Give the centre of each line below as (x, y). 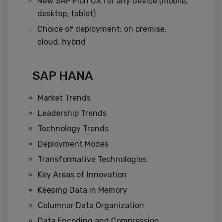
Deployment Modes (73, 144)
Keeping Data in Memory (83, 190)
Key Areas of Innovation (82, 175)
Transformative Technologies (92, 160)
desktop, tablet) (66, 14)
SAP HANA (63, 76)
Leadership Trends (72, 113)
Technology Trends (73, 129)
